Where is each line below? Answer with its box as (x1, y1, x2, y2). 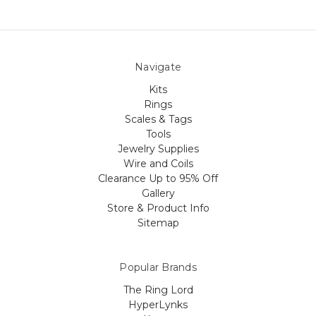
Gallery (141, 186, 175, 200)
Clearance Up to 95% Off (98, 171, 218, 185)
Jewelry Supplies (117, 142, 199, 155)
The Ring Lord (123, 283, 193, 296)
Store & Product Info (107, 201, 209, 214)
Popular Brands (119, 260, 197, 274)
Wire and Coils (123, 157, 193, 170)
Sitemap (137, 216, 179, 229)
